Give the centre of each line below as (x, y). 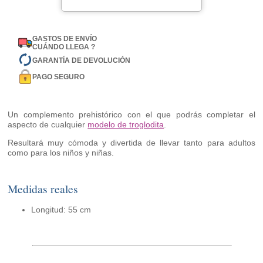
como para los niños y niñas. (61, 153)
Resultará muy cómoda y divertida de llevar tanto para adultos (131, 143)
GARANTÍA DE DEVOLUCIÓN (82, 60)
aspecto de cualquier (48, 125)
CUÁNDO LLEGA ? (64, 47)
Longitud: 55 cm (61, 210)
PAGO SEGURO (59, 77)
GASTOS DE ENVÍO (65, 39)
